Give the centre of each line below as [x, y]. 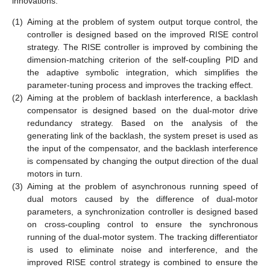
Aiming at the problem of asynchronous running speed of [143, 186]
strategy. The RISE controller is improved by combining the [143, 47]
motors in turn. [55, 173]
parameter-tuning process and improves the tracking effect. [140, 85]
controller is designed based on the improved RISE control [143, 34]
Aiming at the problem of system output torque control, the [143, 21]
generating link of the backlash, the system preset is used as [143, 135]
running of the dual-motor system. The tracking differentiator [143, 237]
